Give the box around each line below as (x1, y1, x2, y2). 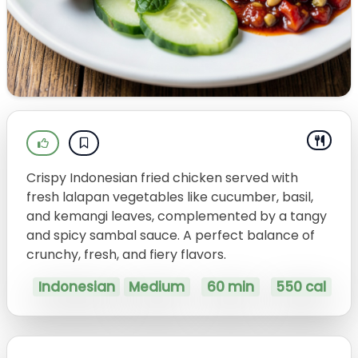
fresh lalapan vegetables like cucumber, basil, (26, 188, 313, 206)
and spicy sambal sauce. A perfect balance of (26, 226, 315, 245)
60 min (206, 277, 254, 297)
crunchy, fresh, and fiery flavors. (26, 245, 226, 264)
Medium (129, 277, 185, 297)
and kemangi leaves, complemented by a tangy (26, 207, 327, 225)
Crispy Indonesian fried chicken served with (26, 169, 298, 187)
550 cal (276, 277, 327, 297)
